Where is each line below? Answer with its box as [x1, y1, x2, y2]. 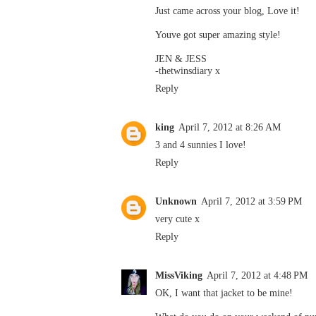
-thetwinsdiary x [155, 64, 220, 76]
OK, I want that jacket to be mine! [155, 287, 293, 299]
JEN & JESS [155, 52, 207, 64]
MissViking [155, 269, 202, 281]
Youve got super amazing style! [155, 28, 281, 40]
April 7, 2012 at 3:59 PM [201, 195, 302, 207]
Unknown [155, 195, 197, 207]
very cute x [155, 213, 200, 225]
